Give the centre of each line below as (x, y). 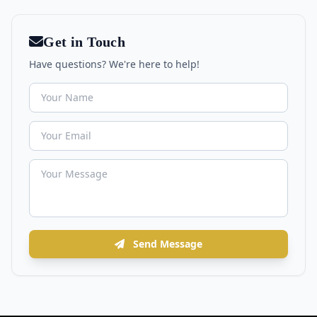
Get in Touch (85, 42)
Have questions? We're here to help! (114, 64)
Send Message (168, 244)
